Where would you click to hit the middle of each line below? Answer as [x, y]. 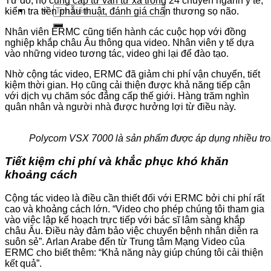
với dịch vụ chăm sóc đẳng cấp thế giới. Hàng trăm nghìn [127, 96]
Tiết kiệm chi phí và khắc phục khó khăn [117, 162]
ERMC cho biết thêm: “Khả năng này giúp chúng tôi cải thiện [134, 253]
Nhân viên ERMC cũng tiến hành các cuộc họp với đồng [126, 31]
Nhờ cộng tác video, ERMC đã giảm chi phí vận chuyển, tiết [132, 74]
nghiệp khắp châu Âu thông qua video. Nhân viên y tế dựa [129, 42]
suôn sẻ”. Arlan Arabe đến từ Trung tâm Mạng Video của [125, 242]
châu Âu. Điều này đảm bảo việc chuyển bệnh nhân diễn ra [132, 231]
